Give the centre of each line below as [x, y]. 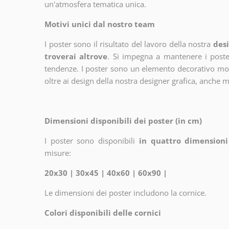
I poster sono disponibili [90, 141]
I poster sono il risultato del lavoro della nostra [128, 44]
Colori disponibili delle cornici [103, 213]
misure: [58, 153]
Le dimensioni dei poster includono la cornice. [125, 193]
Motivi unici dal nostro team [100, 24]
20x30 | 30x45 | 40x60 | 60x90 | [106, 173]
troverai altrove [76, 56]
